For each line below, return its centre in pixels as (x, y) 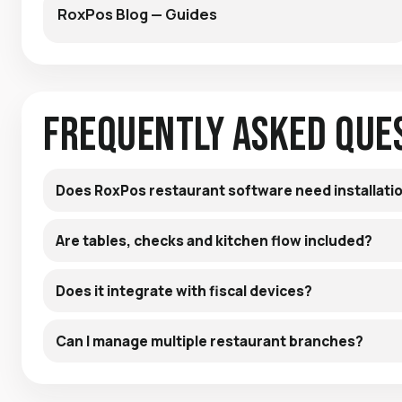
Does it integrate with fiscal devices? (184, 290)
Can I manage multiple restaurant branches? (210, 341)
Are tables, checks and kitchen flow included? (214, 240)
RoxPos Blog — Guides (137, 13)
